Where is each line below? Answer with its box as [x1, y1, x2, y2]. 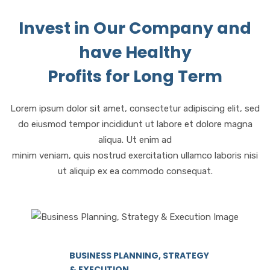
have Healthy [78, 40, 192, 63]
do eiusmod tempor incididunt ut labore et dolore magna [17, 118, 253, 130]
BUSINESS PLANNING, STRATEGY [69, 249, 209, 262]
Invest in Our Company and [19, 16, 251, 39]
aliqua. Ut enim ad [98, 134, 172, 145]
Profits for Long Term [48, 64, 222, 87]
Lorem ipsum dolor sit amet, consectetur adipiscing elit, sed [10, 102, 260, 114]
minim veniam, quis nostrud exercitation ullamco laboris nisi [12, 149, 258, 161]
